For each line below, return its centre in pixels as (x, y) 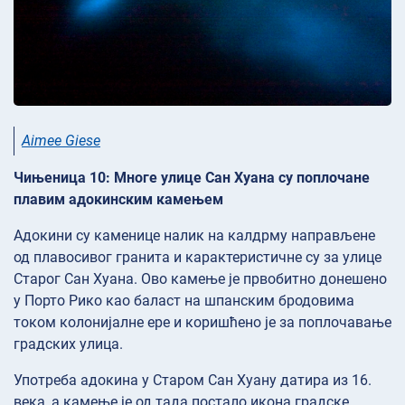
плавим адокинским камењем (118, 200)
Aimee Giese (61, 141)
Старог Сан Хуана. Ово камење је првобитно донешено (200, 279)
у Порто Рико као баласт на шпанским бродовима (184, 301)
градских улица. (68, 344)
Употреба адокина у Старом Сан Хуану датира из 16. (193, 381)
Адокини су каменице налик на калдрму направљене (194, 236)
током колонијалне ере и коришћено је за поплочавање (202, 323)
